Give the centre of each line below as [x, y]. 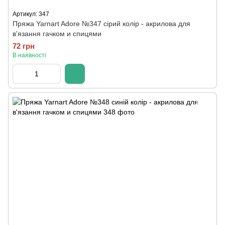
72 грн [24, 46]
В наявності [29, 55]
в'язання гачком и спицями [57, 34]
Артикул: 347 [31, 14]
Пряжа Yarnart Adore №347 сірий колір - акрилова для [101, 24]
